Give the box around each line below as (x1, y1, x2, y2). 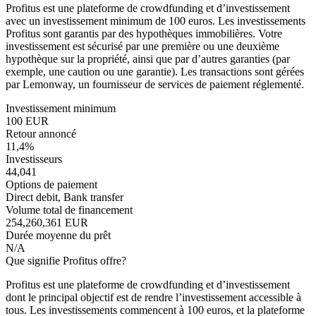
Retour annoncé (6, 128, 76, 140)
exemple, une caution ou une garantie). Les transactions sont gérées (6, 66, 304, 78)
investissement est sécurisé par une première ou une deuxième (6, 40, 279, 53)
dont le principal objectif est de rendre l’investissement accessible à (6, 291, 301, 304)
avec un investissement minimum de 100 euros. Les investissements (6, 15, 305, 28)
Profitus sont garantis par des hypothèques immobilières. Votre (6, 28, 282, 40)
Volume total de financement (6, 204, 133, 217)
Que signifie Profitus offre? (6, 255, 126, 267)
